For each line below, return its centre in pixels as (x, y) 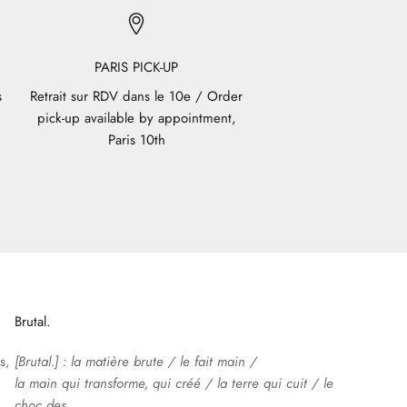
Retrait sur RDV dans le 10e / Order (137, 96)
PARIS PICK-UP (137, 67)
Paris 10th (136, 139)
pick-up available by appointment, (136, 118)
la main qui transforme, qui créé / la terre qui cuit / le (174, 383)
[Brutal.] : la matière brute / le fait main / (135, 361)
